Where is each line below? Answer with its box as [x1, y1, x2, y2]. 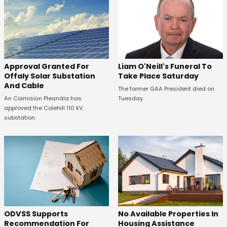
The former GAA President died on [118, 85, 214, 93]
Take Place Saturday [118, 71, 199, 82]
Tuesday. [118, 94, 144, 103]
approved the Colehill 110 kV [4, 104, 83, 112]
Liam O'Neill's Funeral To [118, 61, 212, 72]
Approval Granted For [4, 61, 89, 72]
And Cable [4, 81, 44, 91]
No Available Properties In [118, 208, 218, 219]
